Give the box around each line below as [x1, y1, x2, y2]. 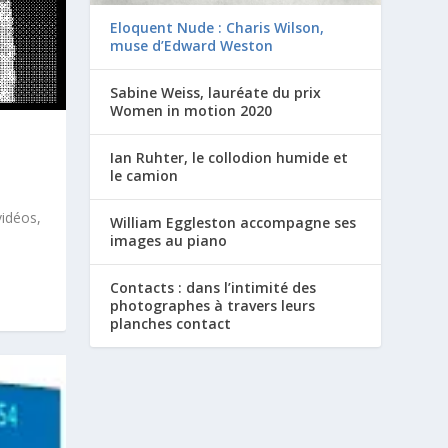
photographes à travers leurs [110, 296, 316, 316]
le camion [110, 166, 179, 186]
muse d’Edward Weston [110, 36, 274, 56]
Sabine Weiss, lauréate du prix [110, 83, 322, 103]
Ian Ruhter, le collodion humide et [110, 148, 349, 168]
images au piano [110, 231, 228, 251]
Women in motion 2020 [110, 101, 273, 121]
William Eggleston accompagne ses [110, 213, 357, 233]
